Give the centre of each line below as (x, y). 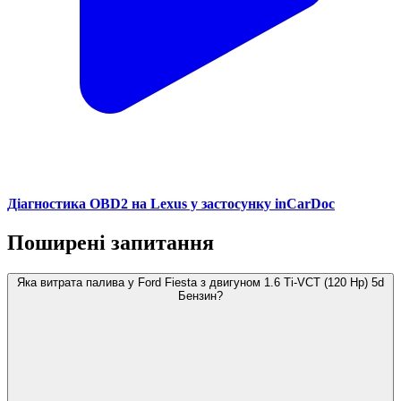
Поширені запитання (111, 243)
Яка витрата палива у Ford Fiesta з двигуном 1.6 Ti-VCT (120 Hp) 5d (200, 283)
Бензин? (200, 296)
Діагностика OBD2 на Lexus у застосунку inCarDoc (171, 204)
